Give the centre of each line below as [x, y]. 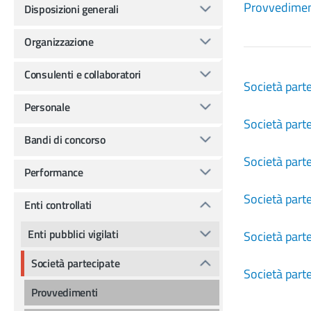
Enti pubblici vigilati [73, 234]
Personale [47, 107]
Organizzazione [59, 41]
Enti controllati [58, 204]
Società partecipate [76, 263]
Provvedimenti [65, 292]
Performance [54, 172]
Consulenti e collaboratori [83, 74]
